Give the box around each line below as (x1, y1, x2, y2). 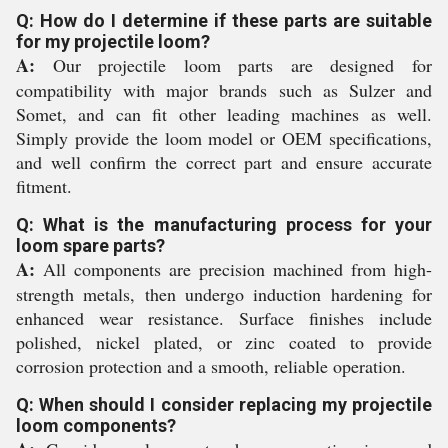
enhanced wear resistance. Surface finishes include (16, 306, 432, 330)
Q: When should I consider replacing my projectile (16, 394, 432, 415)
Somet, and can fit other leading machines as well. (16, 102, 432, 126)
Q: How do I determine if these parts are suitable (16, 10, 432, 31)
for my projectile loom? (16, 31, 210, 52)
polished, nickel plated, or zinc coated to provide (16, 330, 432, 354)
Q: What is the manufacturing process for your (16, 214, 432, 235)
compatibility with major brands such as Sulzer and (16, 78, 432, 102)
